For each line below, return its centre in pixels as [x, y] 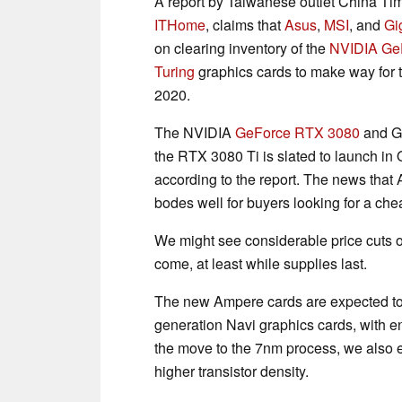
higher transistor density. [232, 371]
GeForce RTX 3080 [297, 132]
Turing [175, 71]
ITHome [180, 24]
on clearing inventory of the [242, 48]
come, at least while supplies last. [261, 263]
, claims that [245, 24]
